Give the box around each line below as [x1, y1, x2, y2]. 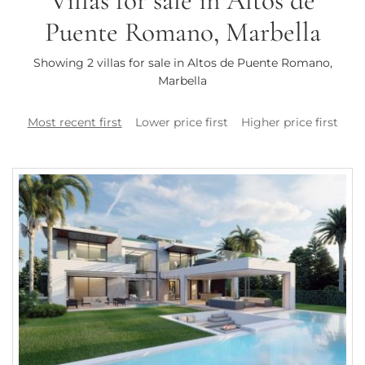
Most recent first [27, 115, 122, 130]
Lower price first [134, 115, 228, 130]
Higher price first [240, 115, 338, 130]
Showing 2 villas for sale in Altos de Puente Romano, [33, 55, 332, 71]
